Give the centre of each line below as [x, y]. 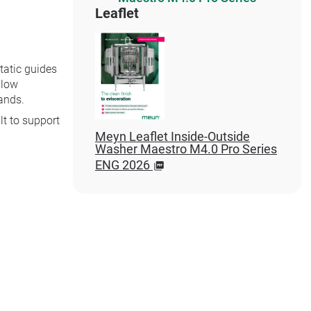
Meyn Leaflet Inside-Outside [172, 136]
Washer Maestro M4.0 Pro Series [186, 149]
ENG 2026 [122, 165]
